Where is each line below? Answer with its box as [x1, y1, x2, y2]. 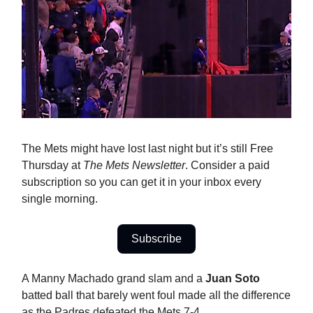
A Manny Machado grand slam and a [22, 272, 205, 285]
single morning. [22, 193, 98, 205]
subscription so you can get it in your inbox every [22, 176, 261, 189]
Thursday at [22, 159, 83, 172]
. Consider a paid [185, 159, 270, 172]
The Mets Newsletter [83, 159, 185, 172]
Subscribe [131, 233, 182, 245]
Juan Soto [205, 272, 260, 285]
